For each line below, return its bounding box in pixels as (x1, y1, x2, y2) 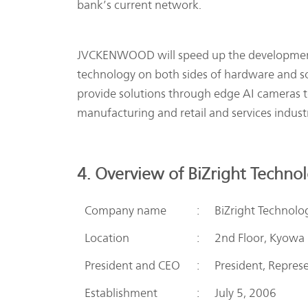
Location (85, 231, 129, 245)
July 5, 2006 (214, 286, 276, 300)
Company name (85, 203, 166, 218)
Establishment (85, 286, 157, 300)
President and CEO (85, 258, 180, 273)
